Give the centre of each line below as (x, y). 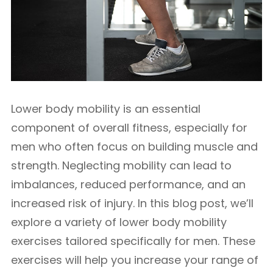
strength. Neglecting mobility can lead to (121, 165)
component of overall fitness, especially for (129, 128)
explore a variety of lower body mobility (119, 222)
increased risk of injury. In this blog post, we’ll (132, 203)
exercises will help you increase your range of (135, 260)
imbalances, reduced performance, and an (128, 184)
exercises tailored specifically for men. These (133, 241)
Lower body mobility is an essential (106, 109)
